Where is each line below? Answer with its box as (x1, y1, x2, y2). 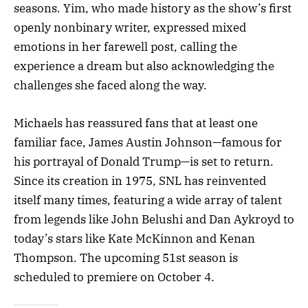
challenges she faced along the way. (14, 78, 207, 93)
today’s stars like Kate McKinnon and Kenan (14, 230, 255, 246)
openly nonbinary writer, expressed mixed (14, 20, 246, 36)
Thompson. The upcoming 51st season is (14, 250, 238, 265)
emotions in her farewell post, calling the (14, 39, 237, 55)
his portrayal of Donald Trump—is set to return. (14, 153, 274, 169)
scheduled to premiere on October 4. (14, 269, 214, 285)
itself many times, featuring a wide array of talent (14, 192, 282, 208)
